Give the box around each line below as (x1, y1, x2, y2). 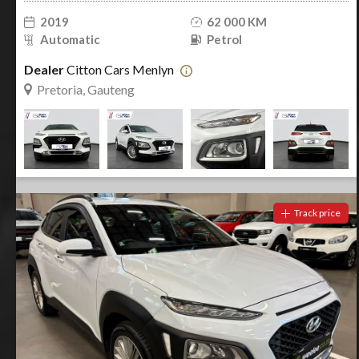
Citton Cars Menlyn (64, 62, 176, 77)
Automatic (40, 32, 100, 46)
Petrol (206, 32, 242, 46)
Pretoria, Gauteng (37, 82, 135, 97)
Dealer (24, 62, 64, 77)
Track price (294, 207, 341, 219)
